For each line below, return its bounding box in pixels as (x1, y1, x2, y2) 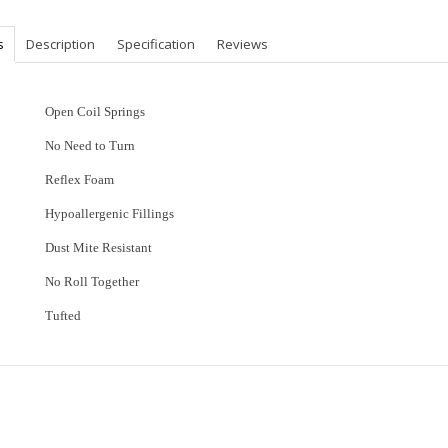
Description (26, 35, 95, 53)
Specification (117, 35, 195, 53)
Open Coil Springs (45, 104, 145, 119)
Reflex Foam (45, 172, 120, 187)
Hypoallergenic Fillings (45, 206, 180, 221)
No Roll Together (45, 274, 145, 289)
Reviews (217, 35, 268, 53)
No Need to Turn (45, 138, 141, 153)
